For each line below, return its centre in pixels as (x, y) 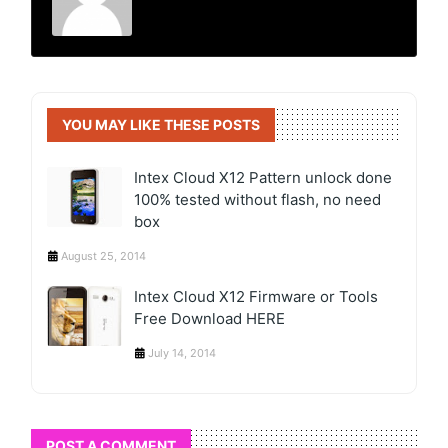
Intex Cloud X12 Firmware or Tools (256, 296)
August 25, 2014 (104, 255)
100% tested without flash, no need (258, 199)
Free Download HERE (210, 318)
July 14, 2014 (182, 352)
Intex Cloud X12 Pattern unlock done (263, 177)
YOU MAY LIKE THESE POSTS (161, 124)
